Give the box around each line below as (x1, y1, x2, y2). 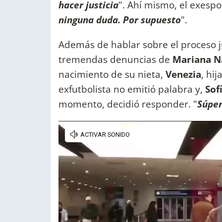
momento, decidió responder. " (58, 97, 197, 111)
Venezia (166, 67, 201, 81)
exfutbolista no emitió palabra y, (58, 82, 205, 96)
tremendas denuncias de (58, 52, 172, 66)
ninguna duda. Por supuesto (58, 13, 181, 27)
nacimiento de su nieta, (58, 67, 166, 81)
